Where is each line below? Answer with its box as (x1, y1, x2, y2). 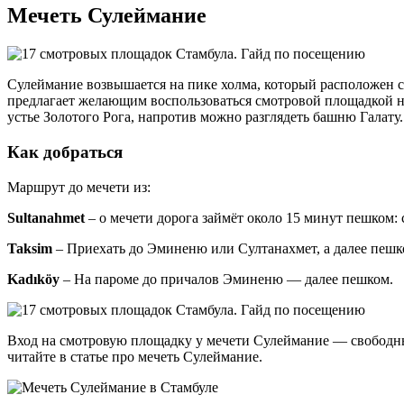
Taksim (7, 240, 52, 256)
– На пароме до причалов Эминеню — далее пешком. (60, 271, 393, 287)
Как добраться (7, 142, 123, 161)
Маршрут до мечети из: (7, 179, 151, 195)
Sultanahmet (7, 209, 85, 225)
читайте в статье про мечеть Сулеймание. (7, 348, 262, 364)
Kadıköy (7, 271, 60, 287)
